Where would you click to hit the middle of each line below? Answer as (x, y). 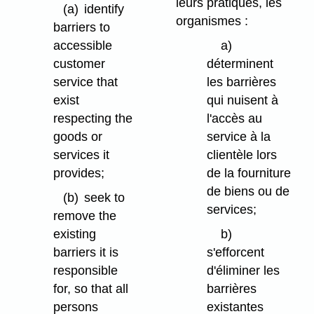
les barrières (242, 82)
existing (75, 234)
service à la (239, 137)
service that (86, 82)
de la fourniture (249, 173)
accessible (83, 46)
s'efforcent (236, 252)
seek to (105, 197)
